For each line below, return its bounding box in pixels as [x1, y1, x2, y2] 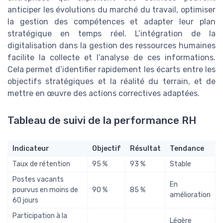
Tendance [170, 144, 204, 153]
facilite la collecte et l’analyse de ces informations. [7, 53, 216, 63]
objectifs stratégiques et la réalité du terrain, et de [7, 77, 216, 87]
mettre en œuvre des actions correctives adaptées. [7, 89, 200, 99]
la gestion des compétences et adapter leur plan [7, 17, 216, 27]
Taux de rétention [12, 159, 70, 168]
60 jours [12, 196, 38, 205]
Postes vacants [12, 175, 64, 184]
